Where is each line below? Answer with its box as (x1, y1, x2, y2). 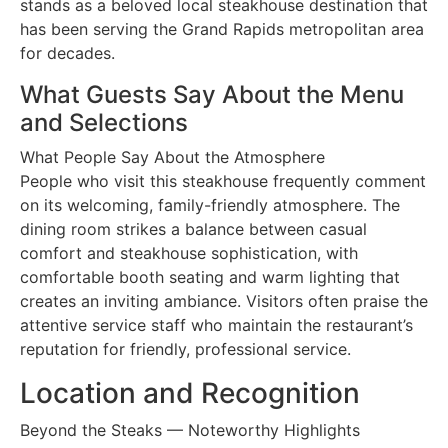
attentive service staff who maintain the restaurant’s (20, 314, 413, 335)
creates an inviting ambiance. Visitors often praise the (20, 290, 428, 311)
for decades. (20, 42, 115, 63)
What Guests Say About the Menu (20, 79, 404, 109)
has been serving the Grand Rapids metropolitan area (20, 18, 424, 39)
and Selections (20, 107, 188, 137)
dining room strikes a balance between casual (20, 218, 367, 239)
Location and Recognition (20, 375, 360, 410)
